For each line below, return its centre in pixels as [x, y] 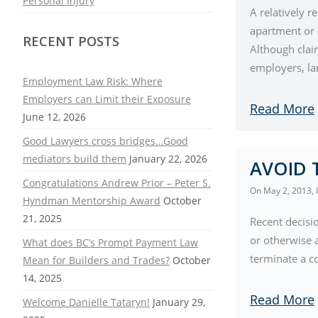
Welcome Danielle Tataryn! [86, 302]
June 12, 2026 [54, 117]
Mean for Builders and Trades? [96, 260]
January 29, [179, 302]
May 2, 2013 [287, 190]
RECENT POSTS [71, 41]
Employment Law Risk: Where [93, 81]
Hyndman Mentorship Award [92, 201]
